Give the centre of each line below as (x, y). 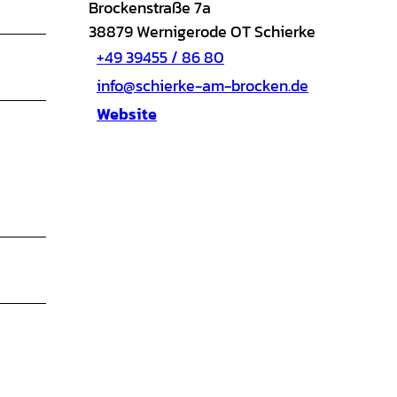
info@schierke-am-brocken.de (202, 86)
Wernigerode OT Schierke (226, 31)
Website (127, 114)
